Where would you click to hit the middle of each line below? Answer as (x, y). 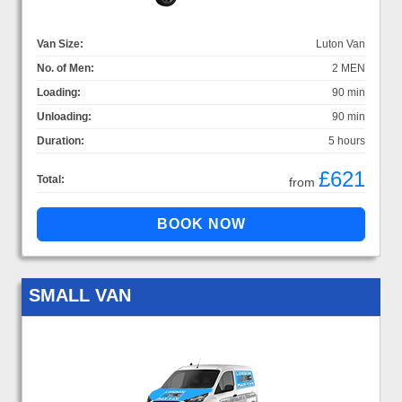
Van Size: (60, 44)
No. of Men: (66, 68)
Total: (51, 179)
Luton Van (341, 44)
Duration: (61, 140)
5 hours (347, 140)
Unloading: (64, 116)
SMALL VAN (80, 295)
